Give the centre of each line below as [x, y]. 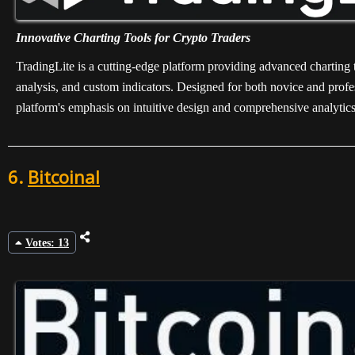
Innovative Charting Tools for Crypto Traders [133, 38]
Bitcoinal [64, 177]
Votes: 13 [47, 242]
